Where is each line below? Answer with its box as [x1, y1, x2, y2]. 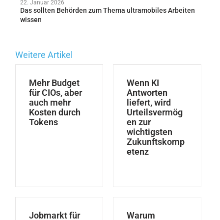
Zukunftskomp [127, 136, 185, 147]
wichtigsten [127, 126, 173, 137]
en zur [127, 116, 151, 127]
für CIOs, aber [28, 87, 82, 98]
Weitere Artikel [15, 49, 73, 60]
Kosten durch [28, 107, 81, 117]
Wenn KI [127, 77, 160, 88]
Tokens [28, 116, 58, 127]
